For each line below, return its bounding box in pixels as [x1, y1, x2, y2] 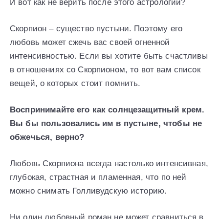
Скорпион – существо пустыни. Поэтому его [10, 23, 182, 33]
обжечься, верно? [10, 132, 85, 142]
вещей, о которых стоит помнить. [10, 78, 141, 88]
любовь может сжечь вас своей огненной [10, 37, 170, 47]
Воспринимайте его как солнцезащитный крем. [10, 105, 205, 114]
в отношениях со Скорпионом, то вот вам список [10, 65, 200, 74]
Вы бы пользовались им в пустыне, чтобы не [10, 118, 202, 128]
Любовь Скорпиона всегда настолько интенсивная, [10, 158, 208, 168]
